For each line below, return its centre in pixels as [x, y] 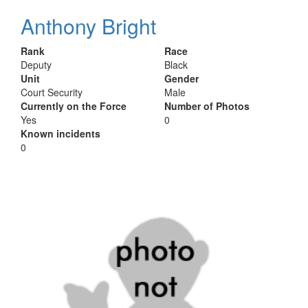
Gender [181, 78]
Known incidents [60, 133]
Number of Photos [207, 106]
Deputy [36, 65]
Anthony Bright [88, 26]
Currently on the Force [74, 106]
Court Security [52, 92]
